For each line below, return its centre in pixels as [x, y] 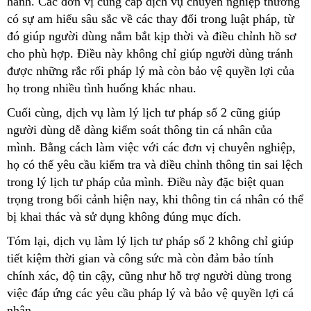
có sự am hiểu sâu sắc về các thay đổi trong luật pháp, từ [151, 18]
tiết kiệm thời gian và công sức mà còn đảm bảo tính [140, 258]
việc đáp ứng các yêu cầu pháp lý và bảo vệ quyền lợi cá [150, 293]
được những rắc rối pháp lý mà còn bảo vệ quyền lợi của [151, 70]
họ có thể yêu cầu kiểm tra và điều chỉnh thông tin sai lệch [155, 164]
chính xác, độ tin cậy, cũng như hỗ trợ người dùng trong [149, 275]
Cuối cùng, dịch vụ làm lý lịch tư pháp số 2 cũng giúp [144, 112]
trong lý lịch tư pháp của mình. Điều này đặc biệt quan [145, 182]
